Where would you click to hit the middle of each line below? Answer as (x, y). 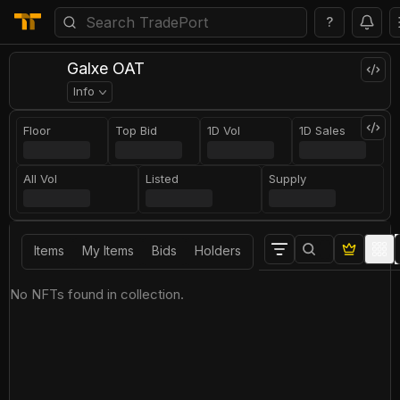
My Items (108, 250)
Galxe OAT (106, 68)
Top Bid (136, 130)
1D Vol (224, 130)
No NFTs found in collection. (97, 294)
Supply (287, 179)
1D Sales (322, 130)
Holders (218, 250)
